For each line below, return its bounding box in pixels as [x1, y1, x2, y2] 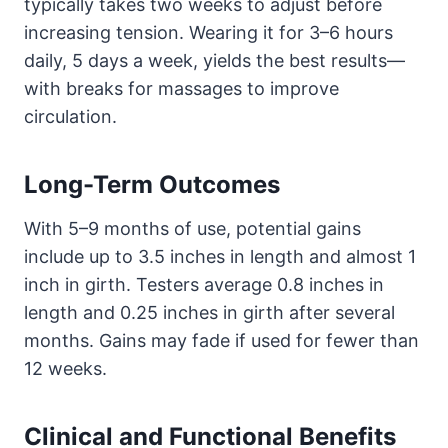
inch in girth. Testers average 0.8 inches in [24, 273, 384, 295]
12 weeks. [24, 357, 107, 379]
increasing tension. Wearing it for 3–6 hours [24, 21, 393, 43]
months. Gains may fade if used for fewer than [24, 329, 419, 351]
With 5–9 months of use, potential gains [24, 217, 361, 239]
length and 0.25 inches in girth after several [24, 301, 395, 323]
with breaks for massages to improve [24, 77, 339, 99]
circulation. [24, 105, 117, 127]
